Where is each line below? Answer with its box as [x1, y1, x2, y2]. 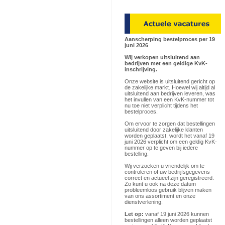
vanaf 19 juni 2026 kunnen [145, 211, 209, 217]
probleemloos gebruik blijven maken [125, 187, 211, 193]
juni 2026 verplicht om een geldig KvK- [125, 139, 217, 145]
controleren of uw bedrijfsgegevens [125, 169, 210, 175]
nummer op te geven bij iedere [125, 145, 198, 151]
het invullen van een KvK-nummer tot [125, 96, 214, 102]
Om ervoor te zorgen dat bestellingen [125, 121, 215, 127]
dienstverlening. [125, 199, 163, 205]
